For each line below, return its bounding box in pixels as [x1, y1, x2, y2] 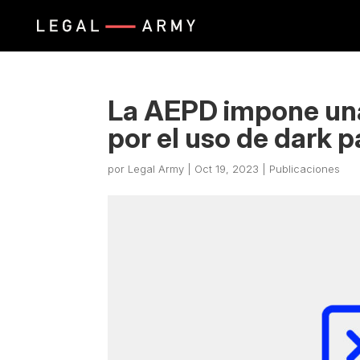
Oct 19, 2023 [194, 162, 260, 175]
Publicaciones [269, 162, 341, 175]
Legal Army [128, 162, 185, 175]
